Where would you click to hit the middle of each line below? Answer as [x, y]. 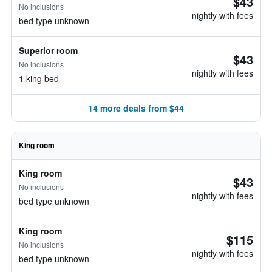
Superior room [48, 50]
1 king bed [39, 78]
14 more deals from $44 [136, 108]
